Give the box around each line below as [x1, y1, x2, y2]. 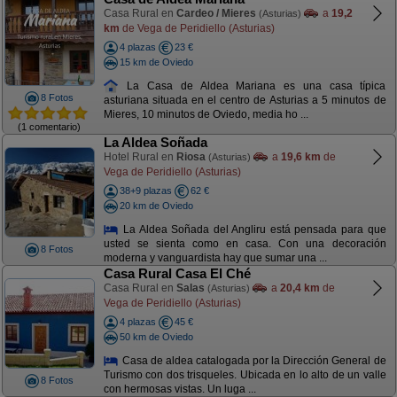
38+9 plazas [119, 185, 172, 196]
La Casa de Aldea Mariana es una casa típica [119, 79, 386, 92]
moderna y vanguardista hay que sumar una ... [103, 252, 327, 265]
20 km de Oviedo [119, 199, 193, 211]
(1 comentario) [18, 121, 81, 132]
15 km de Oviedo [119, 56, 193, 67]
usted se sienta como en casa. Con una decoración [103, 237, 386, 251]
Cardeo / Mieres [175, 7, 256, 19]
